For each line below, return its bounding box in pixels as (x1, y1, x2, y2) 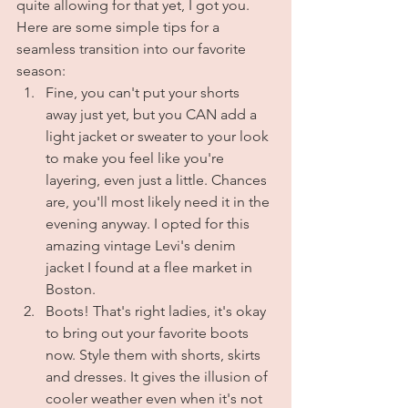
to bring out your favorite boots (46, 324, 252, 342)
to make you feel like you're (46, 149, 228, 167)
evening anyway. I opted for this (46, 215, 253, 232)
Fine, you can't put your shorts (46, 84, 243, 101)
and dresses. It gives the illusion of (46, 368, 271, 385)
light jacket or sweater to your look (46, 127, 272, 145)
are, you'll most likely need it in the (46, 193, 273, 210)
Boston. (46, 280, 96, 298)
